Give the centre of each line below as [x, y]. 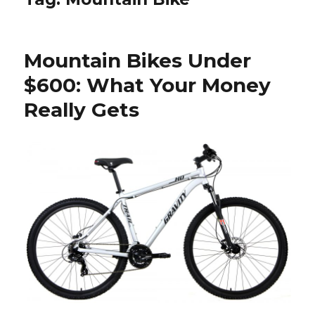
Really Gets [82, 109]
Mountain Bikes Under [138, 60]
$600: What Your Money [148, 85]
